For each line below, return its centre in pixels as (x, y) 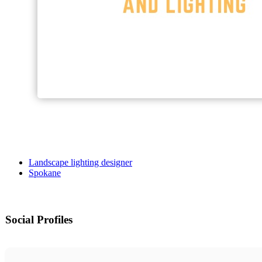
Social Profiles (39, 220)
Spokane (45, 173)
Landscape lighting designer (80, 163)
